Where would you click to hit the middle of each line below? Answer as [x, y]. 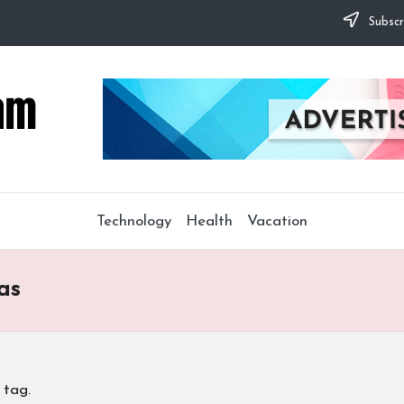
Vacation [277, 221]
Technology [134, 221]
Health [209, 221]
